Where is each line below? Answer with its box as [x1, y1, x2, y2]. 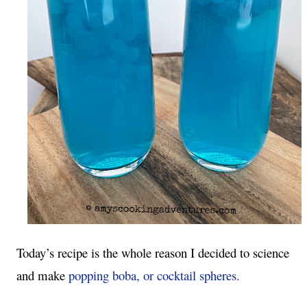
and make [16, 267, 69, 284]
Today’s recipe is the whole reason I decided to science [16, 244, 289, 261]
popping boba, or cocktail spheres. [69, 267, 240, 284]
